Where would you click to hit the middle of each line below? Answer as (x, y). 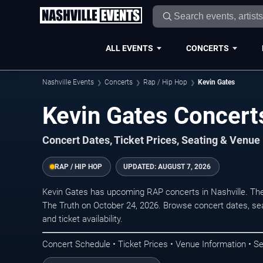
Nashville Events (68, 82)
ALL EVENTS (129, 48)
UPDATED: (141, 167)
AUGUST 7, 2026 (184, 167)
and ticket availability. (82, 219)
